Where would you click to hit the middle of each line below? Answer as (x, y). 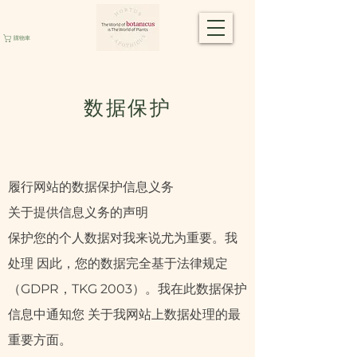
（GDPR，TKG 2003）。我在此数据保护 (127, 289)
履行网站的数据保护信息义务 (91, 187)
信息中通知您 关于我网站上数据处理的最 (124, 314)
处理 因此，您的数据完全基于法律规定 (118, 263)
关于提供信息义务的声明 (78, 212)
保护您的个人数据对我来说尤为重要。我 (123, 238)
